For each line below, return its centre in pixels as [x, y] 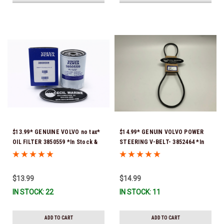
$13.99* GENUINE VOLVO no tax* [56, 132]
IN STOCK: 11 [140, 192]
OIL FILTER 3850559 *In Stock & [55, 142]
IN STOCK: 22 [33, 192]
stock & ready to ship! [150, 152]
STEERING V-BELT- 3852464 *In [162, 142]
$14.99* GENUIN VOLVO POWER [162, 132]
